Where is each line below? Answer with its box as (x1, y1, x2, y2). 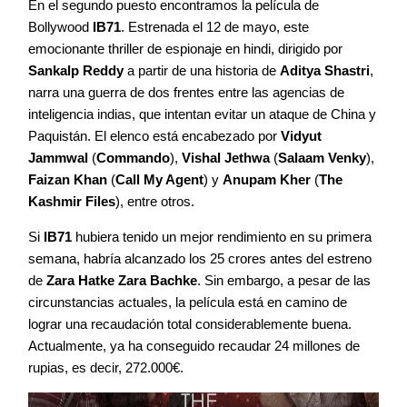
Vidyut (281, 127, 322, 144)
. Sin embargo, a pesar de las (197, 272, 371, 288)
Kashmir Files (28, 193, 115, 209)
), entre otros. (115, 193, 194, 209)
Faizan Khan (28, 171, 111, 187)
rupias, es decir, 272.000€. (28, 359, 184, 375)
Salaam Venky (278, 149, 366, 165)
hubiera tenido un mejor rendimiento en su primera (72, 228, 372, 244)
